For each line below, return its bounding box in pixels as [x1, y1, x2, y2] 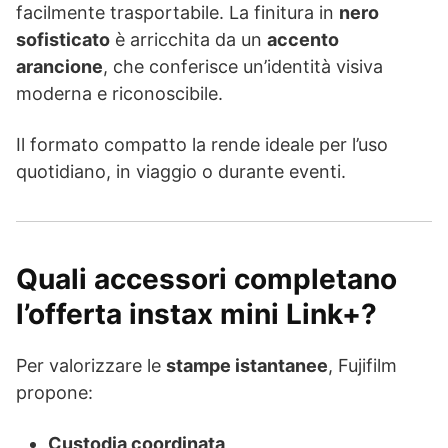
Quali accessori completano [16, 262, 397, 297]
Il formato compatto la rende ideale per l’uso [16, 134, 388, 156]
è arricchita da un [110, 29, 267, 51]
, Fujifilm [328, 355, 397, 377]
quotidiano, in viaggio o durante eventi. [16, 161, 346, 183]
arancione [16, 56, 103, 78]
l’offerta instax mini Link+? [16, 297, 377, 332]
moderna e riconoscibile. [16, 83, 223, 105]
